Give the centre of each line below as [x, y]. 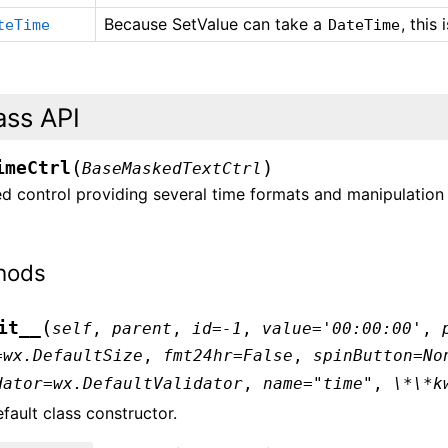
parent [142, 328]
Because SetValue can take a [216, 24]
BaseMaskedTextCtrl [172, 169]
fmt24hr [198, 355]
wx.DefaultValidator [148, 383]
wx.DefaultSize [73, 355]
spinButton [363, 355]
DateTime [364, 25]
